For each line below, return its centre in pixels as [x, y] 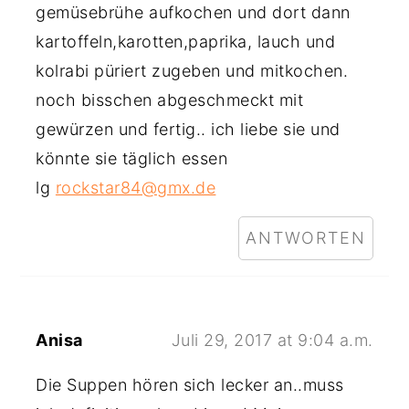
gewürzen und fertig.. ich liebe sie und [188, 129]
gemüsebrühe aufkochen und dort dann [193, 12]
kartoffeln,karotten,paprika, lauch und [186, 42]
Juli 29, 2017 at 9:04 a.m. [272, 340]
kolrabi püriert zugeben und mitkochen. [192, 71]
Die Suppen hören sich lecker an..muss [190, 385]
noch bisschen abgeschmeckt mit [170, 100]
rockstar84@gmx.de [136, 188]
